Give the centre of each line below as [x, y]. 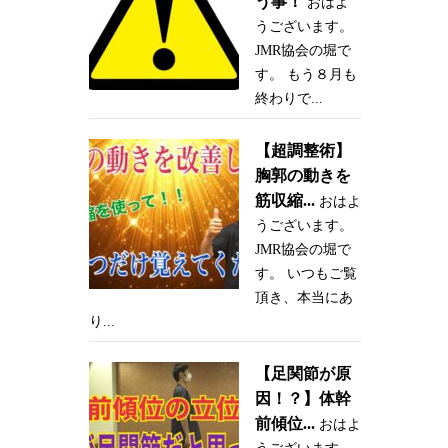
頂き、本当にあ [303, 298]
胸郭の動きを [302, 176]
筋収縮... [284, 201]
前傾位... [284, 424]
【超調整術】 [302, 151]
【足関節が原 [302, 374]
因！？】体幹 [302, 399]
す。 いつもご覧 [305, 274]
